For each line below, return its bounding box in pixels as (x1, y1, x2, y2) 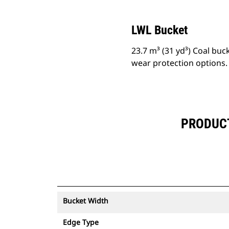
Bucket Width (63, 196, 108, 205)
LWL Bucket (131, 23, 188, 37)
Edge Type (63, 217, 99, 227)
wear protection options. (131, 57, 227, 68)
